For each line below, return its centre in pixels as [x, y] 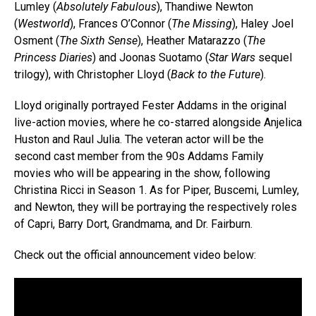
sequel [274, 57]
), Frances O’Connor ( [121, 23]
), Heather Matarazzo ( [192, 40]
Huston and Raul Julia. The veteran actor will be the [139, 139]
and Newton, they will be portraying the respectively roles [156, 207]
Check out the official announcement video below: [135, 255]
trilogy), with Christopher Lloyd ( [92, 74]
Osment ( [37, 40]
